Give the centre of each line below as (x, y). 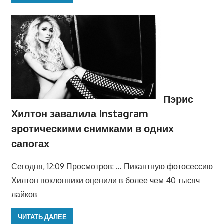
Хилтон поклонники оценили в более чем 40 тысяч (105, 181)
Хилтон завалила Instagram (80, 114)
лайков (24, 195)
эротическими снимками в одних (92, 129)
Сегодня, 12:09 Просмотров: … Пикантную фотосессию (112, 167)
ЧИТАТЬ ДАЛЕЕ (42, 217)
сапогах (30, 144)
